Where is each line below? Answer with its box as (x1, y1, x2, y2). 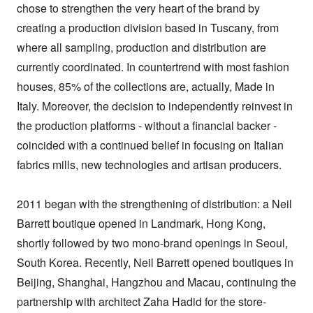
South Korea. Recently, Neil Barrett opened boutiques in (17, 254, 293, 271)
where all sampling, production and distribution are (17, 39, 266, 56)
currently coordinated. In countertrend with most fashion (17, 59, 289, 75)
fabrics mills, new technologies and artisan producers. (17, 156, 282, 173)
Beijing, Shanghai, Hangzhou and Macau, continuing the (17, 274, 296, 291)
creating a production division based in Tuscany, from (17, 20, 279, 36)
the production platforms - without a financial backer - (17, 117, 277, 134)
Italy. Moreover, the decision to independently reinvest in (17, 98, 293, 115)
